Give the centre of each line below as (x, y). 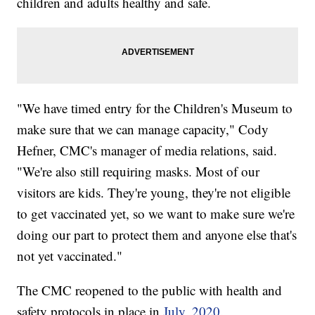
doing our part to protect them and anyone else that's (157, 234)
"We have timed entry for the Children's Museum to (155, 108)
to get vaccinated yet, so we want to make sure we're (156, 213)
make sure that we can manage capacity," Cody (143, 129)
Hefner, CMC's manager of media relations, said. (147, 150)
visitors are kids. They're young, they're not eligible (154, 192)
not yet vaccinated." (70, 255)
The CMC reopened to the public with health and (150, 290)
